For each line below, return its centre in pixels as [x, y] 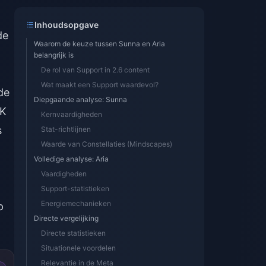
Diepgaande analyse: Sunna [80, 99]
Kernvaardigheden [72, 114]
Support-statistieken [75, 189]
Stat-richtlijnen [66, 129]
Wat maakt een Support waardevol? [100, 85]
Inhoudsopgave [66, 25]
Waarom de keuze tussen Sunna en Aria [99, 44]
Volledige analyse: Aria [71, 159]
